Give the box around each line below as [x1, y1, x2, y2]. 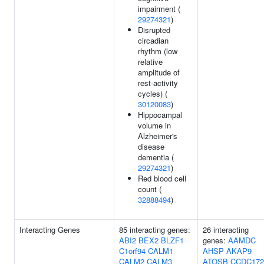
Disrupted [138, 24, 170, 35]
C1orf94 [119, 245, 146, 256]
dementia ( [138, 151, 174, 163]
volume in [138, 120, 171, 131]
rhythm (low [138, 45, 177, 57]
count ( [138, 183, 161, 194]
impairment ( [138, 3, 180, 14]
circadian [138, 35, 169, 46]
